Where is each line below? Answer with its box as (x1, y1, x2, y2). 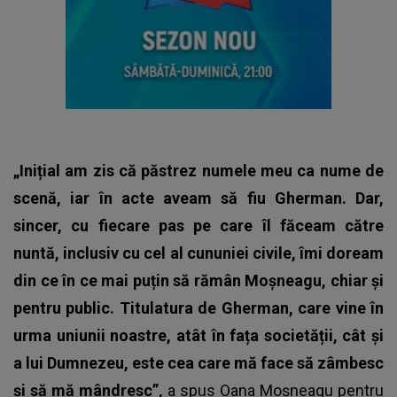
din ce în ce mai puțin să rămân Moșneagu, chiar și (13, 270, 384, 290)
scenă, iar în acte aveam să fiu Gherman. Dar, (13, 188, 384, 207)
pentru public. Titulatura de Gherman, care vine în (13, 298, 384, 317)
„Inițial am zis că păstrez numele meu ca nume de (13, 160, 384, 180)
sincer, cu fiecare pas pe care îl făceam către (13, 215, 384, 235)
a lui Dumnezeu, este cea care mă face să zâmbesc (13, 353, 384, 372)
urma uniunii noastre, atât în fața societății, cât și (13, 325, 384, 345)
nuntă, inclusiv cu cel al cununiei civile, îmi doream (13, 243, 384, 262)
